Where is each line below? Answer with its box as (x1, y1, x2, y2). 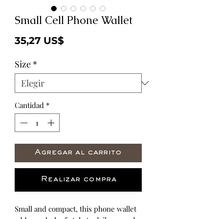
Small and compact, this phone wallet (15, 204, 136, 214)
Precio (64, 34, 97, 46)
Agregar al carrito (35, 149, 122, 157)
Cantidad (15, 100, 44, 110)
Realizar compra (40, 176, 116, 184)
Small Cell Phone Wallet (15, 13, 132, 27)
